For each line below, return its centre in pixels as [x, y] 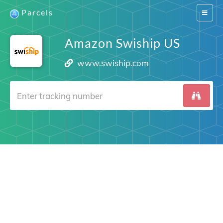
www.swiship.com [113, 63]
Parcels [37, 12]
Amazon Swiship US [122, 43]
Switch [210, 12]
